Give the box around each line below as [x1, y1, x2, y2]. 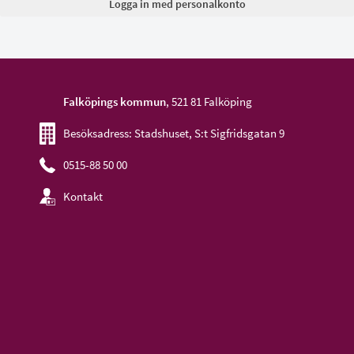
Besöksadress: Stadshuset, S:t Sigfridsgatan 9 [63, 125, 285, 141]
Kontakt [63, 188, 104, 204]
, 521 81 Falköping [166, 93, 253, 109]
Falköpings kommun [63, 93, 167, 109]
